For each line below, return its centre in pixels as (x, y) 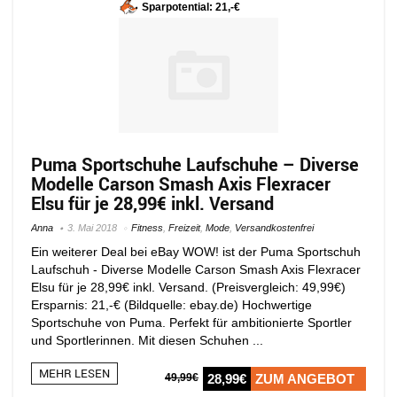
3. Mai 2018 (92, 227)
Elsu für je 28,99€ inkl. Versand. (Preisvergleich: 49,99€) (188, 287)
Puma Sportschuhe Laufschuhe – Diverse (195, 164)
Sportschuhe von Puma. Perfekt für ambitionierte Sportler (191, 322)
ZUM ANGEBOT (305, 378)
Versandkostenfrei (274, 227)
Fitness (147, 227)
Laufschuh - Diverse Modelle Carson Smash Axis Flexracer (196, 269)
